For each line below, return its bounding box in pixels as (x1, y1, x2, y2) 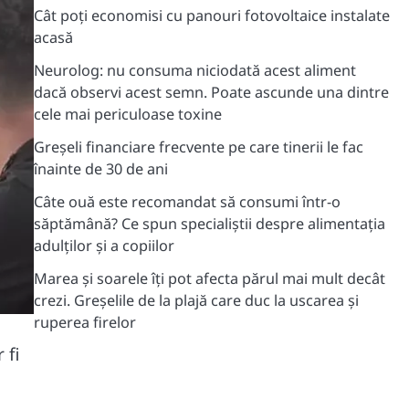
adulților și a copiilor (33, 236, 174, 256)
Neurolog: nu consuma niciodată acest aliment (33, 60, 356, 80)
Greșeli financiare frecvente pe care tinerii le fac (33, 137, 363, 157)
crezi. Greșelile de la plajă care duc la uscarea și (33, 290, 359, 310)
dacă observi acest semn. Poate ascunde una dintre (33, 82, 389, 102)
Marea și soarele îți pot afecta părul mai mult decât (33, 268, 385, 288)
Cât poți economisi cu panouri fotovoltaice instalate (33, 5, 390, 26)
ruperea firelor (33, 312, 136, 332)
